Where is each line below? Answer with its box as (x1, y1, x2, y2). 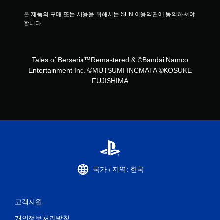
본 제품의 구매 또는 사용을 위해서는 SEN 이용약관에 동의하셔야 (24, 11, 195, 18)
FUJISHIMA (92, 77, 128, 84)
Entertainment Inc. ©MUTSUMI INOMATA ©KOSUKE (28, 66, 192, 74)
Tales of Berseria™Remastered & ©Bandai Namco (32, 56, 188, 64)
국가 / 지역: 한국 (93, 165, 144, 173)
